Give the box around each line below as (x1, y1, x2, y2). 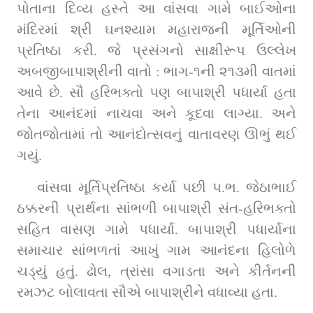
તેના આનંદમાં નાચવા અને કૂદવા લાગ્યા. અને (17, 105, 296, 121)
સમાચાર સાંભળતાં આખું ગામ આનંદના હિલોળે (17, 242, 296, 258)
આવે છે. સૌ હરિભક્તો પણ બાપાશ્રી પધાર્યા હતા (17, 84, 296, 100)
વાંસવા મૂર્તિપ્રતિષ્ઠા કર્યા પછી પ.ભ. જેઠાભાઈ (37, 179, 296, 195)
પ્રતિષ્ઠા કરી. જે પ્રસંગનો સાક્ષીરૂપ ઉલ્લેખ (17, 42, 296, 58)
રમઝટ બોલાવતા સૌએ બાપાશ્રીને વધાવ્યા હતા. (17, 284, 277, 300)
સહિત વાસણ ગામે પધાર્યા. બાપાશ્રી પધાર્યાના (17, 221, 296, 237)
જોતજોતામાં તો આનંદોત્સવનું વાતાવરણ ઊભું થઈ (17, 126, 296, 142)
